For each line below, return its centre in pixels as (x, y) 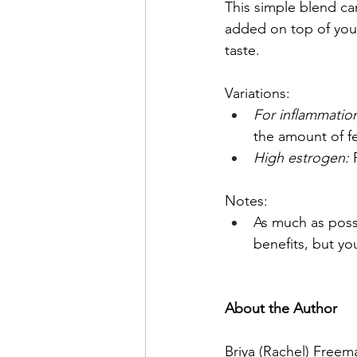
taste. (242, 51)
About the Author (281, 309)
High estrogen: (303, 158)
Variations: (257, 94)
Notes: (246, 201)
